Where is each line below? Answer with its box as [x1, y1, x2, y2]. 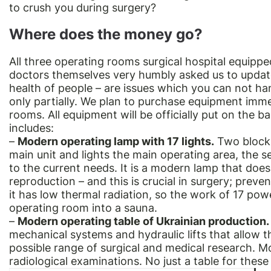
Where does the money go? [9, 25, 203, 44]
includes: [9, 122, 54, 135]
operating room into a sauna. [9, 201, 157, 215]
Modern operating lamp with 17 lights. [18, 135, 214, 148]
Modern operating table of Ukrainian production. [18, 215, 269, 228]
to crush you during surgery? [9, 1, 156, 15]
